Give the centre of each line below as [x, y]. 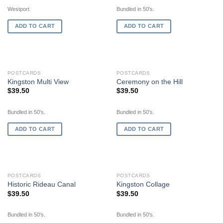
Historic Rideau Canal [41, 185]
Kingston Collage [143, 185]
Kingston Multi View [38, 82]
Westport [18, 9]
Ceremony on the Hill [149, 82]
